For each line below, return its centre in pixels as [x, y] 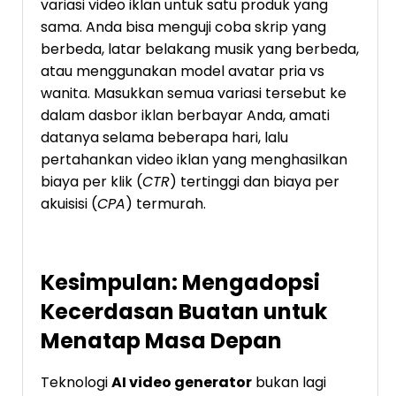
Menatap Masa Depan [161, 341]
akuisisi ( [69, 204]
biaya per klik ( [91, 182]
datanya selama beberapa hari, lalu [164, 138]
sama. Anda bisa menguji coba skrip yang [183, 27]
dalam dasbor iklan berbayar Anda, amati [185, 116]
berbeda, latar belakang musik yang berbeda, [200, 49]
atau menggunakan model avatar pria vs [183, 72]
